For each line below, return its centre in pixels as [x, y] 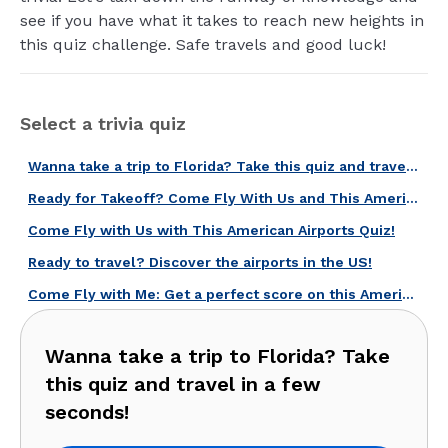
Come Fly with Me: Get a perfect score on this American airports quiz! [408, 294]
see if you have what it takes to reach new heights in [222, 20]
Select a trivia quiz [103, 123]
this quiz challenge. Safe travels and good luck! [203, 44]
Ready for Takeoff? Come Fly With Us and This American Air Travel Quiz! [412, 198]
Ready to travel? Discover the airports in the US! [200, 262]
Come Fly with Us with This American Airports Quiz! [211, 230]
